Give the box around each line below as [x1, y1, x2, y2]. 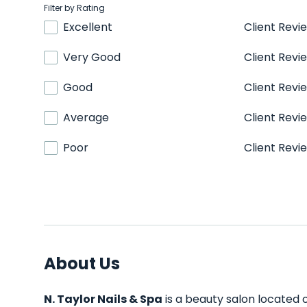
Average [63, 110, 109, 125]
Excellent [63, 19, 112, 35]
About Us [44, 252, 120, 275]
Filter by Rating [44, 2, 105, 14]
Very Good [63, 49, 121, 65]
